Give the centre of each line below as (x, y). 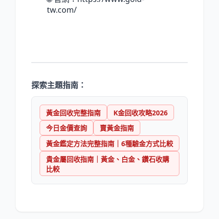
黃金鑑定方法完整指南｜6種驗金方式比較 (109, 144)
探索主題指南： (59, 85)
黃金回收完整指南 (73, 112)
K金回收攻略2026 (141, 112)
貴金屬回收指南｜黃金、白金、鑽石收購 (108, 159)
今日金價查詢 (66, 128)
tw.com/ (62, 10)
